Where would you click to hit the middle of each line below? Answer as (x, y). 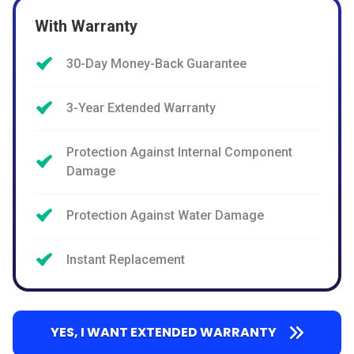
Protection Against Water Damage (165, 216)
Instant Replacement (126, 260)
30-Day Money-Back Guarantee (156, 64)
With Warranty (86, 26)
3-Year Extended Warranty (141, 108)
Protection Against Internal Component (179, 153)
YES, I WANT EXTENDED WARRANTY (163, 333)
